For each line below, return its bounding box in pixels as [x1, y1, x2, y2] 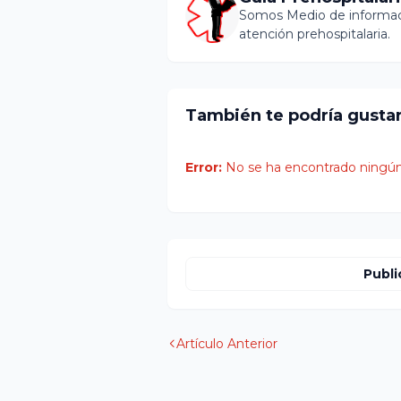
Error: [185, 159, 222, 175]
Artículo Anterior [176, 336, 277, 352]
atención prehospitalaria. [239, 26, 390, 42]
